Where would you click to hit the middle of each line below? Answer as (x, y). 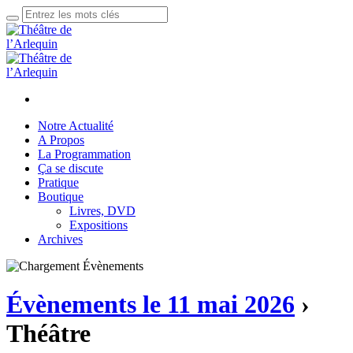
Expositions (98, 225)
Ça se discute (71, 168)
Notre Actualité (76, 126)
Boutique (61, 197)
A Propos (61, 140)
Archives (60, 239)
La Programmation (84, 154)
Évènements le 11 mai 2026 (150, 305)
